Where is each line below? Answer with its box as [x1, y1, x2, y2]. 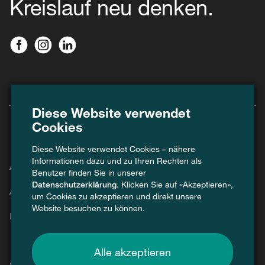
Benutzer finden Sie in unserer [32, 167, 146, 177]
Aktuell [9, 185, 38, 197]
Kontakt [9, 209, 43, 222]
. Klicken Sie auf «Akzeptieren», [117, 179, 233, 189]
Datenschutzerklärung [32, 179, 117, 189]
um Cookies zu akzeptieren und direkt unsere [32, 190, 202, 201]
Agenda [9, 160, 42, 172]
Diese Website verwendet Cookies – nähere [32, 143, 195, 154]
